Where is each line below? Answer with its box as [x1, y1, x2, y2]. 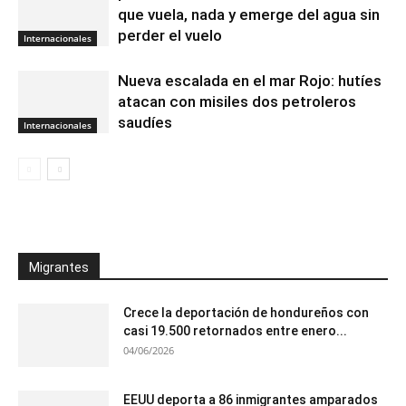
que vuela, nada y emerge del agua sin [118, 5, 380, 24]
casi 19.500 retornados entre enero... [123, 324, 347, 338]
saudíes [118, 113, 172, 131]
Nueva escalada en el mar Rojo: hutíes [118, 72, 382, 90]
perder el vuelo [118, 26, 222, 44]
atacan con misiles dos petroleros [118, 92, 356, 111]
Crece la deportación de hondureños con [123, 305, 369, 320]
